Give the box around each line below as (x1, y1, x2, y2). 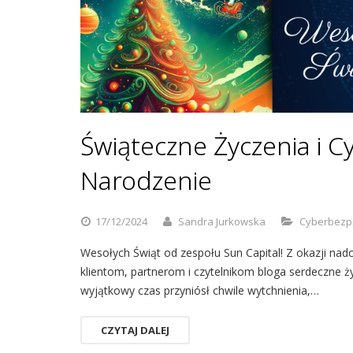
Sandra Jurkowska (178, 214, 266, 229)
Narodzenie (80, 163, 212, 198)
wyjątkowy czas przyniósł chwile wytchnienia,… (80, 283, 319, 299)
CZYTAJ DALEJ (101, 323, 169, 338)
